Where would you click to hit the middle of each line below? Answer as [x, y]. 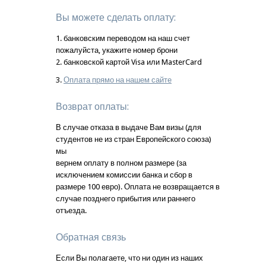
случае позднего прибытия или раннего [126, 198]
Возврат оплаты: [92, 106]
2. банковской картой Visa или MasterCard [129, 62]
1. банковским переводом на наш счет [123, 38]
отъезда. [71, 210]
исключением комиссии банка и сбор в [124, 175]
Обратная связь [91, 237]
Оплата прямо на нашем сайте [118, 80]
